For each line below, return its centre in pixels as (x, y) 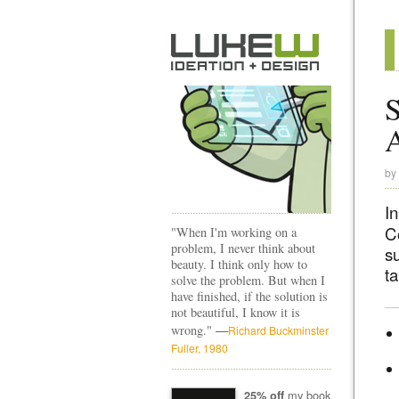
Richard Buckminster (278, 330)
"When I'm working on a (234, 232)
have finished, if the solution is (249, 296)
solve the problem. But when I (248, 280)
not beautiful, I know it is (236, 312)
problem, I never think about (243, 248)
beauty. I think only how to (239, 264)
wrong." (193, 330)
